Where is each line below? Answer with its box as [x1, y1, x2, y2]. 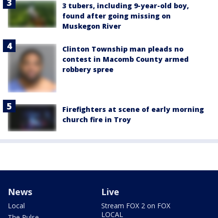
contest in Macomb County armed [62, 54, 189, 64]
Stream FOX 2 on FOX [101, 200, 170, 210]
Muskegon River [62, 21, 121, 31]
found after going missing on [62, 11, 171, 20]
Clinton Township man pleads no [62, 44, 183, 54]
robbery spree [62, 64, 113, 74]
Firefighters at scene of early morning [62, 104, 204, 114]
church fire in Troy [62, 114, 131, 124]
